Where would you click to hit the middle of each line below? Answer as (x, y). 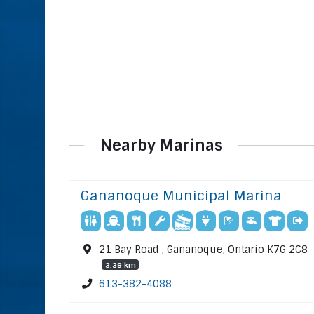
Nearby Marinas (161, 145)
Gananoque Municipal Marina (181, 196)
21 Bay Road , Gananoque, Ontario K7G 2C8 (204, 250)
